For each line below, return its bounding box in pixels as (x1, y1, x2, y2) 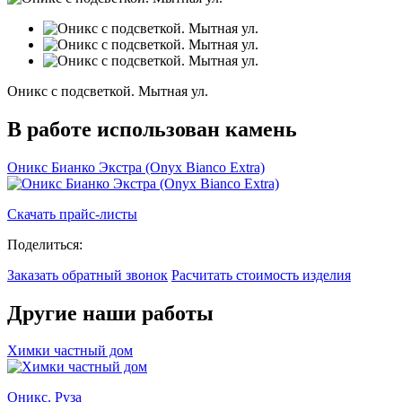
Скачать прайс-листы (7, 205, 137, 222)
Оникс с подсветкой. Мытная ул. (7, 83, 208, 99)
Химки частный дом (7, 343, 133, 359)
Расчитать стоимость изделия (171, 267, 351, 283)
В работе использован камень (7, 117, 297, 141)
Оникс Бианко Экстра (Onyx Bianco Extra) (7, 159, 265, 175)
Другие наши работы (7, 301, 214, 325)
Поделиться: (7, 236, 83, 252)
